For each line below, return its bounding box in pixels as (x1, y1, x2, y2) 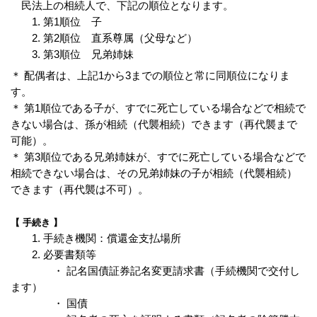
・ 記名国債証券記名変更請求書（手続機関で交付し (11, 265, 300, 277)
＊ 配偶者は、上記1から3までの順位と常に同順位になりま (11, 69, 290, 82)
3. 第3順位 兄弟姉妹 (11, 47, 134, 60)
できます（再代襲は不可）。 (11, 183, 149, 196)
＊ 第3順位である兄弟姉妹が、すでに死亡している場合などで (11, 151, 306, 163)
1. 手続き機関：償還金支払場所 (11, 232, 181, 245)
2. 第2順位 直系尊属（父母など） (11, 31, 197, 44)
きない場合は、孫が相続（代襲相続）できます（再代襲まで (11, 118, 297, 131)
